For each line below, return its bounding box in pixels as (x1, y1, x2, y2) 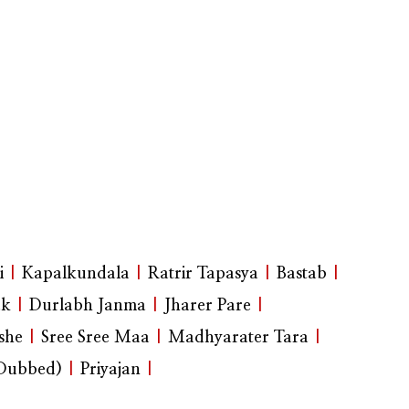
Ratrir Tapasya (148, 266, 258, 283)
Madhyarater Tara (168, 330, 309, 347)
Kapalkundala (22, 266, 130, 283)
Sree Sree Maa (41, 330, 150, 347)
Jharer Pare (164, 298, 251, 315)
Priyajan (80, 362, 141, 379)
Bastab (277, 266, 327, 283)
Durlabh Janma (29, 298, 146, 315)
